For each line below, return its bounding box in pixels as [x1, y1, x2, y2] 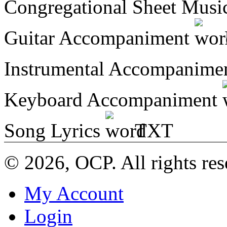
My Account [24, 182, 124, 204]
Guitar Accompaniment [4, 26, 195, 49]
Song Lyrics [4, 119, 105, 141]
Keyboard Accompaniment [4, 88, 222, 110]
